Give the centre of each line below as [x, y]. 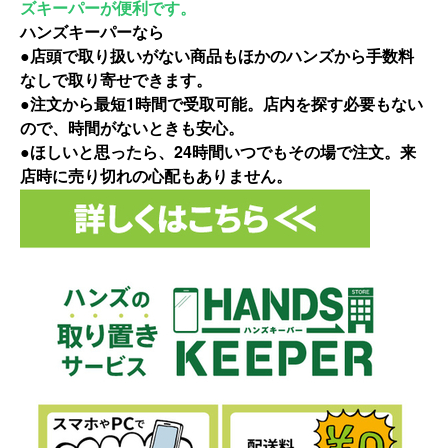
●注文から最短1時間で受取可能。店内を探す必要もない [221, 103]
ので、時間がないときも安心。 [132, 127]
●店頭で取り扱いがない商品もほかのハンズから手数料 [217, 55]
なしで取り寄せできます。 [116, 79]
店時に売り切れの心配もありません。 [156, 175]
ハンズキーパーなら [92, 31]
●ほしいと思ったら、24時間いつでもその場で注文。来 [218, 151]
